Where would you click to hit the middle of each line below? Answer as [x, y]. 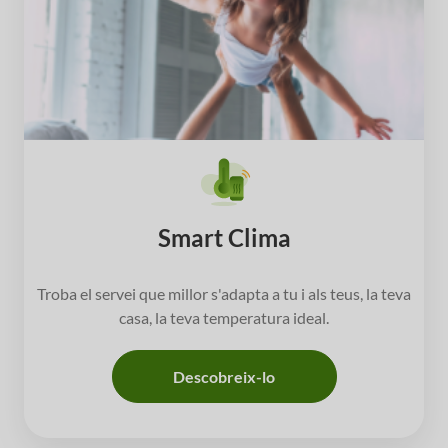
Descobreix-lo [224, 376]
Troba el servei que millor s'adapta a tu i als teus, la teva [224, 293]
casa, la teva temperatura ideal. [224, 317]
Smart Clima [224, 237]
